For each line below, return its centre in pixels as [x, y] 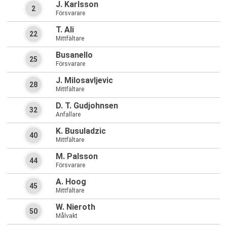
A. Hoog [71, 182]
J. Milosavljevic [84, 81]
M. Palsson [77, 157]
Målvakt [67, 216]
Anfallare [68, 115]
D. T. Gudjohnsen [87, 106]
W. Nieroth [75, 207]
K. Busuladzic [81, 131]
